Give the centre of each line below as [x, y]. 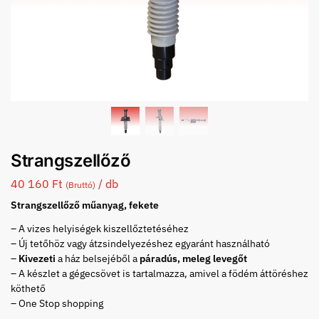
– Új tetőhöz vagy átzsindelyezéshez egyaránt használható [140, 243]
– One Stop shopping [57, 303]
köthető [28, 288]
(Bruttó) [80, 184]
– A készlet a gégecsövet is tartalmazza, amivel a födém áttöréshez [159, 273]
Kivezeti [38, 258]
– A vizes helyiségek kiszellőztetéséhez [100, 228]
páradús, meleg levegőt [193, 258]
